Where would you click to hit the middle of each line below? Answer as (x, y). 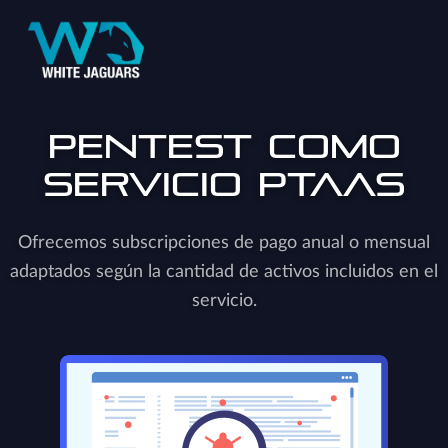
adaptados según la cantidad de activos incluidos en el (224, 271)
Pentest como (224, 146)
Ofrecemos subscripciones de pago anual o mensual (224, 242)
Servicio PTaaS (224, 184)
